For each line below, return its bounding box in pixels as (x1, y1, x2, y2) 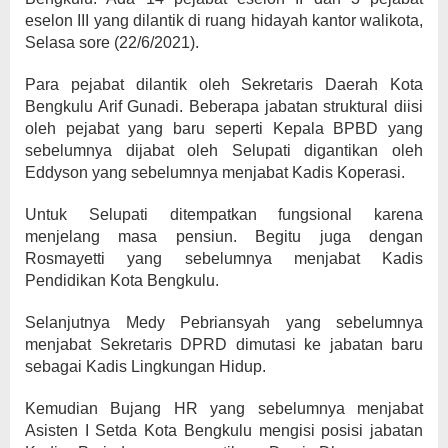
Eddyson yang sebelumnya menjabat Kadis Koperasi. (25, 164, 405, 181)
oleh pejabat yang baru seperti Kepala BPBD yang (25, 120, 423, 137)
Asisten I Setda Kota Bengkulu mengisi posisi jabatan (25, 422, 423, 439)
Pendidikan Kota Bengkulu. (25, 272, 219, 289)
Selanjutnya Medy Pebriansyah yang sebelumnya (25, 314, 423, 331)
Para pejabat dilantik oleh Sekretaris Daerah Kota (25, 76, 423, 93)
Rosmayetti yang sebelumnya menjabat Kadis (25, 250, 423, 267)
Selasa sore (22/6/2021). (25, 34, 199, 51)
